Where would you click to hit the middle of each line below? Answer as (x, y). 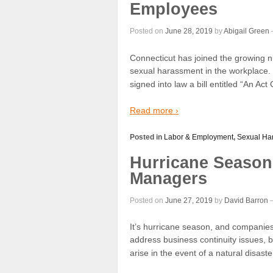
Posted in (147, 137)
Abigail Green (246, 31)
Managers (168, 178)
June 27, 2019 (189, 201)
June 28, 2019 (189, 31)
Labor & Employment (199, 137)
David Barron (246, 201)
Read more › (154, 111)
